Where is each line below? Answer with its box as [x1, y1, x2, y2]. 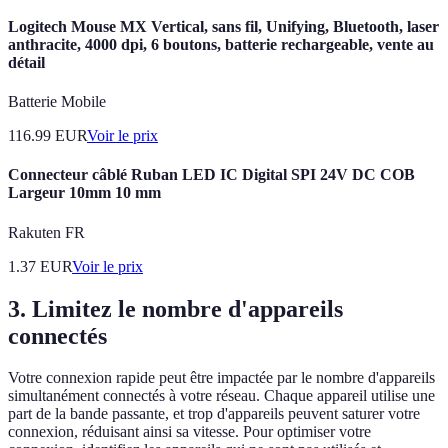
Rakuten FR [8, 223, 85, 241]
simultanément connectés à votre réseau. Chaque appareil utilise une [8, 387, 435, 405]
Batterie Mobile [8, 93, 106, 111]
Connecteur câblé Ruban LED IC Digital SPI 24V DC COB [8, 166, 415, 184]
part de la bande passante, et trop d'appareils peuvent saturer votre [8, 405, 420, 423]
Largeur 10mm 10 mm [8, 184, 161, 202]
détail [8, 53, 45, 71]
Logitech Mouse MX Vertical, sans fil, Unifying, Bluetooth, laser [8, 17, 439, 35]
